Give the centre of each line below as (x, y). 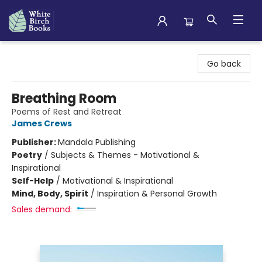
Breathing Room (64, 99)
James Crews (42, 123)
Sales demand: (42, 209)
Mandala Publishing (97, 142)
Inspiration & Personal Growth (157, 194)
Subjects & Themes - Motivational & (125, 155)
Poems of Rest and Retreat (67, 112)
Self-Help (33, 181)
